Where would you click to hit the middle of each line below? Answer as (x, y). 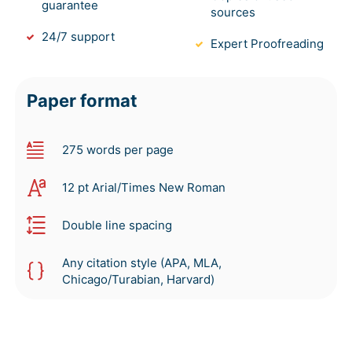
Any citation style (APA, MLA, (142, 263)
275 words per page (118, 150)
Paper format (82, 101)
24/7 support (78, 37)
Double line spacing (117, 225)
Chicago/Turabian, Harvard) (138, 280)
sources (233, 13)
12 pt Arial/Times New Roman (144, 188)
